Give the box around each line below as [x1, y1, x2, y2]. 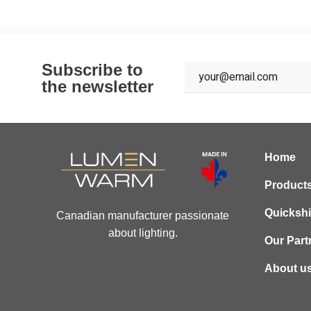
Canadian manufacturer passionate [56, 210, 229, 222]
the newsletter [41, 77, 153, 96]
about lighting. [108, 227, 178, 239]
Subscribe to [41, 60, 143, 80]
